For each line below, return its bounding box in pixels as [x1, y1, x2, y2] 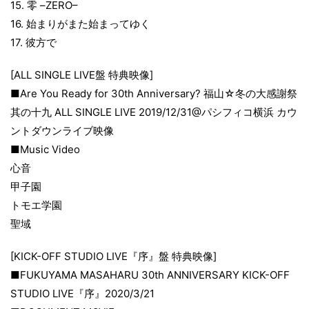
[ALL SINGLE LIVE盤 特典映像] [10, 68, 153, 82]
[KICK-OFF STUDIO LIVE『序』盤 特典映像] [10, 250, 217, 263]
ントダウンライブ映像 [10, 124, 114, 138]
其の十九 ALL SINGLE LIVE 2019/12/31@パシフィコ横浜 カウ [10, 106, 297, 119]
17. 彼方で [10, 36, 57, 50]
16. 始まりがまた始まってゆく [10, 17, 150, 31]
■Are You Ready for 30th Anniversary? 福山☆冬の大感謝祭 [10, 87, 297, 101]
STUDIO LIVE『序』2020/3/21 [10, 287, 154, 301]
